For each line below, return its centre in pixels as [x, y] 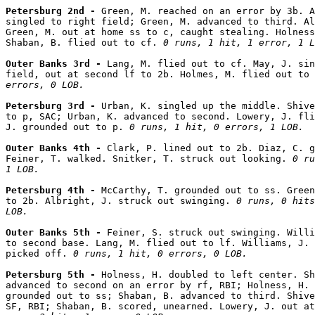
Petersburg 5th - [53, 274]
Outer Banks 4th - [56, 148]
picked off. [39, 253]
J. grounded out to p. [67, 127]
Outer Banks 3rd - [56, 63]
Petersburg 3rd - [53, 105]
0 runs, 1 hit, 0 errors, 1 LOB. [217, 127]
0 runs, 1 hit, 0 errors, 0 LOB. [160, 253]
